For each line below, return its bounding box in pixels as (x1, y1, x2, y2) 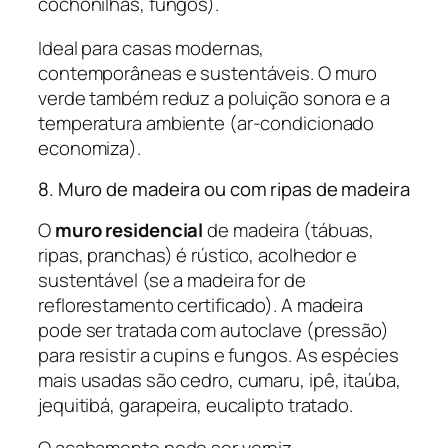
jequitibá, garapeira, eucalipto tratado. (38, 391, 353, 418)
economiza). (38, 134, 141, 161)
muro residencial (54, 216, 204, 243)
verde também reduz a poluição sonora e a (38, 84, 390, 111)
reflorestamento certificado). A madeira (38, 291, 364, 318)
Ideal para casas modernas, (38, 34, 265, 61)
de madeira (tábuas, (203, 216, 375, 243)
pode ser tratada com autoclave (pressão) (38, 316, 389, 343)
